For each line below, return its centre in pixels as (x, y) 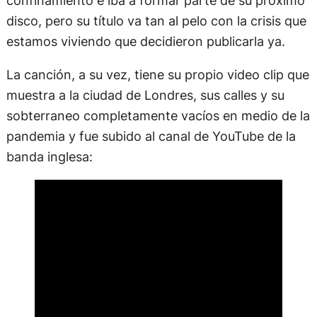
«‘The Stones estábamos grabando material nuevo (157, 305)
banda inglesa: (49, 54)
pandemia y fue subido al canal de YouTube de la (151, 34)
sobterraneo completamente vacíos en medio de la (158, 13)
